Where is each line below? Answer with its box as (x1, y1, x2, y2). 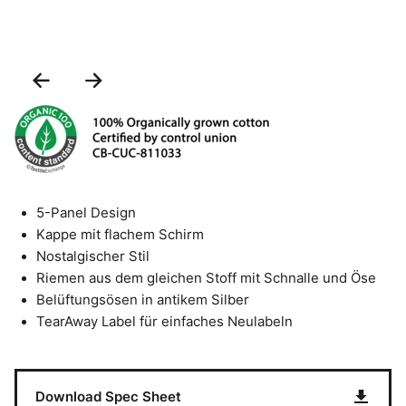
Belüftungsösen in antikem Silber (36, 292, 249, 308)
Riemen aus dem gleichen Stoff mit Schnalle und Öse (36, 270, 376, 286)
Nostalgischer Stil (36, 248, 150, 265)
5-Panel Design (36, 205, 136, 221)
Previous (53, 70, 130, 92)
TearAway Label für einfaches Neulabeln (36, 314, 293, 330)
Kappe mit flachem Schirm (36, 227, 204, 243)
